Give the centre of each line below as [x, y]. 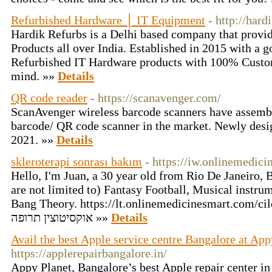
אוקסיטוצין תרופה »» [102, 217]
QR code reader [49, 98]
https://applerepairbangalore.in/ [89, 253]
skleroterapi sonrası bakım [76, 161]
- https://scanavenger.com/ [156, 98]
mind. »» [34, 76]
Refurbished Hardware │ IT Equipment [108, 20]
